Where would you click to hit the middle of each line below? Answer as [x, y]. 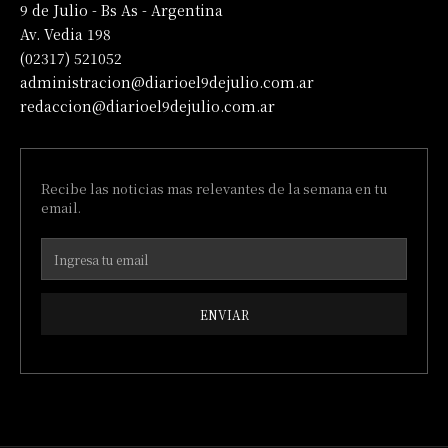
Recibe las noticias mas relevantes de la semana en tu [214, 189]
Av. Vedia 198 [65, 34]
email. [61, 208]
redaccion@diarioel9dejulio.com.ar [147, 106]
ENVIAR [224, 314]
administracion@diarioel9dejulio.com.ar [167, 82]
